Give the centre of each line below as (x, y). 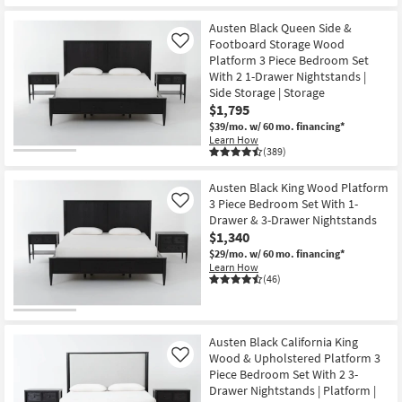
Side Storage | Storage (267, 93)
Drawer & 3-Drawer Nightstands (293, 220)
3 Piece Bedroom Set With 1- (284, 204)
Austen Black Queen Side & (280, 28)
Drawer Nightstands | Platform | (293, 390)
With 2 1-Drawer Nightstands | (288, 77)
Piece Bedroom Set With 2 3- (284, 374)
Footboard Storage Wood (277, 44)
